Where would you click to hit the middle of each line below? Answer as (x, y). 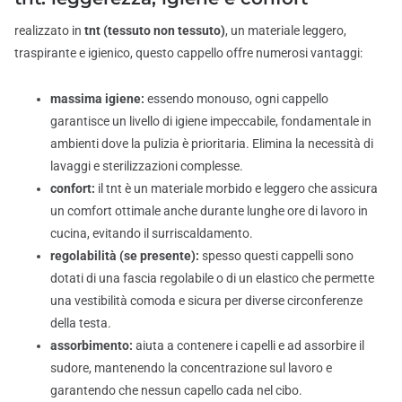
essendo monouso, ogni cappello (236, 99)
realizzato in (49, 31)
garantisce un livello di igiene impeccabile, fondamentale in (211, 121)
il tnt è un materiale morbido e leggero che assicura (236, 188)
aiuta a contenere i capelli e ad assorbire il (249, 345)
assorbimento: (92, 345)
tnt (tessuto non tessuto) (155, 31)
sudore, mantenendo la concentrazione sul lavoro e (191, 368)
